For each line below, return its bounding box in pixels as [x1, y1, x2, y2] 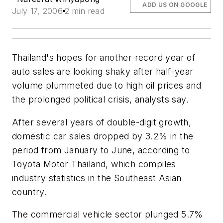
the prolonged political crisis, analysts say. [12, 94, 189, 105]
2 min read [65, 6, 105, 16]
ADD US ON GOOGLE [142, 1, 208, 8]
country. [12, 186, 47, 197]
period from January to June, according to [12, 144, 190, 155]
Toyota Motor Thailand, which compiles [12, 158, 176, 169]
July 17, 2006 [12, 6, 63, 16]
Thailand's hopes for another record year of [12, 52, 196, 63]
